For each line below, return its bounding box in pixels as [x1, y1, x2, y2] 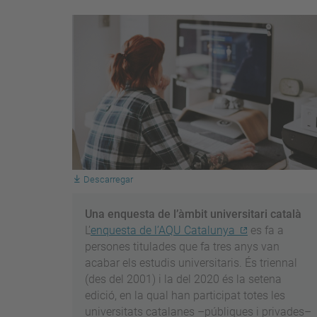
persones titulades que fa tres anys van [85, 240, 279, 254]
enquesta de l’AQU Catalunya [91, 224, 235, 238]
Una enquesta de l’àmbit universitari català [85, 207, 301, 221]
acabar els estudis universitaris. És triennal [85, 256, 297, 270]
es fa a [248, 224, 284, 238]
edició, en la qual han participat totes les [85, 289, 285, 303]
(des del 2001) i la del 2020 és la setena [85, 272, 282, 287]
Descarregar [83, 174, 133, 185]
